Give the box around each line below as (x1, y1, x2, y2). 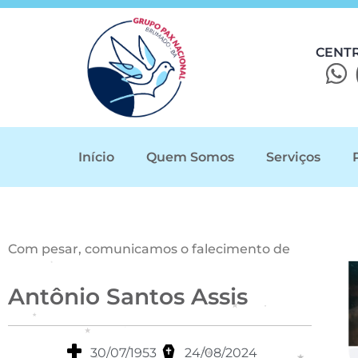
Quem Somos (146, 149, 234, 165)
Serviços (266, 149, 320, 165)
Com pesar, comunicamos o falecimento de (8, 241, 290, 257)
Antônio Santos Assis (8, 282, 248, 310)
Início (78, 149, 114, 165)
